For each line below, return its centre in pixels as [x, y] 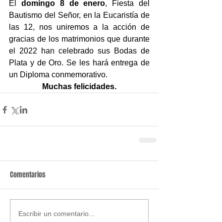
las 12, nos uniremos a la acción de [79, 27]
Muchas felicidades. [79, 86]
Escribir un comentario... [56, 213]
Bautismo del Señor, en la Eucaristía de [79, 15]
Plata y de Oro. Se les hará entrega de [79, 63]
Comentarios [28, 175]
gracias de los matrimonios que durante [79, 39]
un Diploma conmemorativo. [58, 75]
